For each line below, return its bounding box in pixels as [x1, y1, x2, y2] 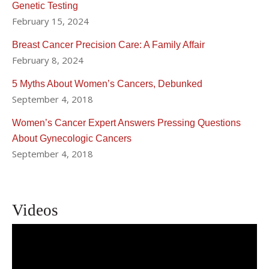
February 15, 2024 [12, 14, 89, 27]
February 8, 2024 [12, 53, 83, 66]
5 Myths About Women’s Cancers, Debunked [12, 78, 202, 89]
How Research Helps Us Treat [12, 235, 213, 253]
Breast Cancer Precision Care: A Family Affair [12, 39, 205, 50]
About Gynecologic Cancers [12, 133, 131, 144]
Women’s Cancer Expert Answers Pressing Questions [12, 117, 241, 128]
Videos [12, 201, 58, 219]
